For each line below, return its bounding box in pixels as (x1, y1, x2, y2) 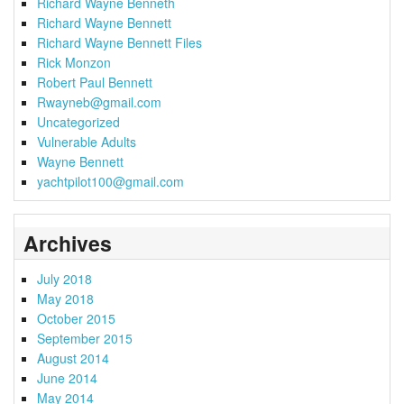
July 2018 (37, 269, 92, 288)
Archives (23, 227, 112, 258)
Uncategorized (37, 112, 120, 131)
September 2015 (37, 328, 133, 347)
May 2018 (37, 289, 94, 308)
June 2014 (37, 368, 97, 387)
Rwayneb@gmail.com (37, 92, 161, 111)
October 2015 (37, 308, 115, 327)
